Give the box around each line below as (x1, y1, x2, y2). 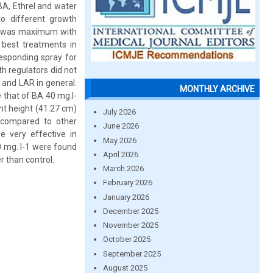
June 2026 (102, 121, 139, 131)
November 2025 (102, 221, 158, 230)
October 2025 (102, 235, 151, 244)
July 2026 (102, 107, 136, 116)
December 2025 (102, 206, 158, 216)
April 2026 (102, 149, 138, 159)
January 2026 (102, 192, 149, 202)
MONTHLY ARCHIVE (180, 84, 255, 94)
